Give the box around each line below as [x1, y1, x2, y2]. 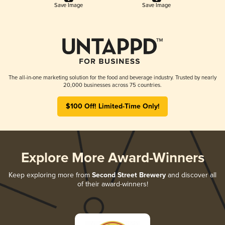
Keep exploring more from [9, 170, 92, 179]
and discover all [166, 170, 216, 179]
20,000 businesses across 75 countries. [63, 81, 162, 88]
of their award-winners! [77, 179, 148, 188]
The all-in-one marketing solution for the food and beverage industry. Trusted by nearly [9, 74, 216, 81]
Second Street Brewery [92, 170, 166, 180]
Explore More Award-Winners [21, 149, 204, 167]
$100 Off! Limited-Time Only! [65, 101, 160, 111]
